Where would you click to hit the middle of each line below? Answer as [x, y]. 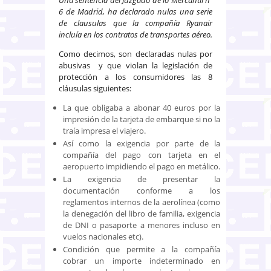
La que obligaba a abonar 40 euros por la [142, 107]
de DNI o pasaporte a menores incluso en [142, 225]
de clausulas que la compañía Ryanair [135, 23]
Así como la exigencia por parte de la [142, 143]
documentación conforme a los [142, 190]
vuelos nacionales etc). [103, 236]
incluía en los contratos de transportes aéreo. [135, 34]
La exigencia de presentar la [142, 179]
